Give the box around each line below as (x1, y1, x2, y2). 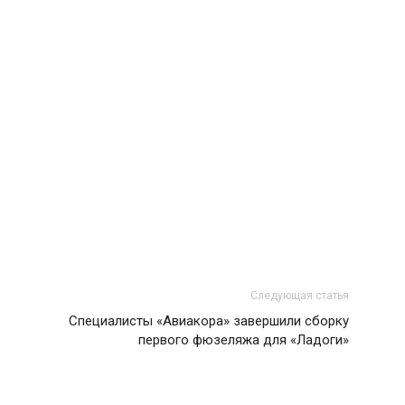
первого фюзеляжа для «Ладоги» (138, 332, 349, 348)
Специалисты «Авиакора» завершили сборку (69, 313, 349, 329)
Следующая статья (250, 289, 349, 302)
